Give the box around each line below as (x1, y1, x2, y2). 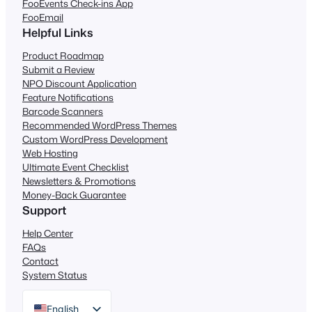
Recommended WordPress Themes (22, 118, 177, 132)
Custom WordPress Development (22, 132, 168, 146)
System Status (22, 267, 87, 281)
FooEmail (22, 10, 63, 24)
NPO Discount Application (22, 76, 136, 90)
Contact (22, 253, 58, 267)
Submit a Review (22, 62, 95, 76)
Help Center (22, 226, 73, 240)
